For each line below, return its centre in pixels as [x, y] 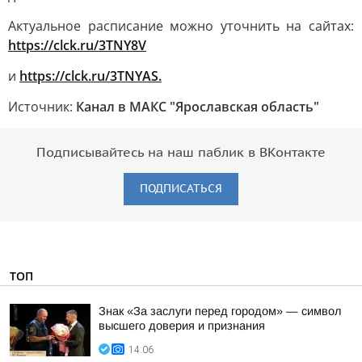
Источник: [42, 107]
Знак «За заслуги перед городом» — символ [220, 311]
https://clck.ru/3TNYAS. [90, 76]
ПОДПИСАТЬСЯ [181, 189]
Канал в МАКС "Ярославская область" [198, 107]
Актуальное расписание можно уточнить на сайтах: [181, 26]
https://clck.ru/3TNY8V [77, 45]
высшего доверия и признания [182, 326]
